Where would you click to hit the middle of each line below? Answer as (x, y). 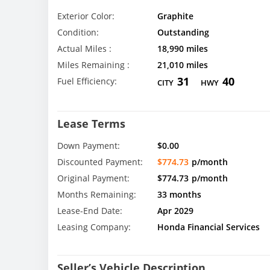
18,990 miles (182, 49)
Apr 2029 (175, 211)
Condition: (78, 32)
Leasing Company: (94, 227)
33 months (179, 195)
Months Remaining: (97, 195)
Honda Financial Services (208, 227)
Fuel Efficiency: (87, 81)
